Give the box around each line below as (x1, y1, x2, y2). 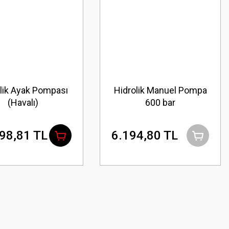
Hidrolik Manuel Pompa (113, 84, 207, 96)
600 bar (145, 97, 176, 108)
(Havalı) (7, 97, 38, 108)
